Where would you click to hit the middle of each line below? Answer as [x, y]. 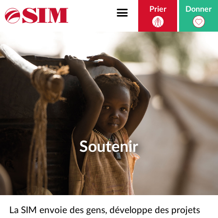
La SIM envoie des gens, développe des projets [105, 211]
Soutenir [109, 147]
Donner [199, 9]
